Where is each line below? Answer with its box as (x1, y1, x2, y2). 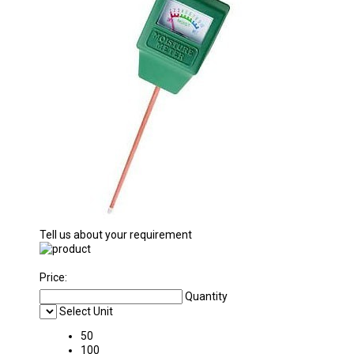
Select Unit (59, 305, 113, 318)
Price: (40, 271, 67, 284)
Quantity (185, 290, 228, 303)
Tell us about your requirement (40, 228, 192, 241)
